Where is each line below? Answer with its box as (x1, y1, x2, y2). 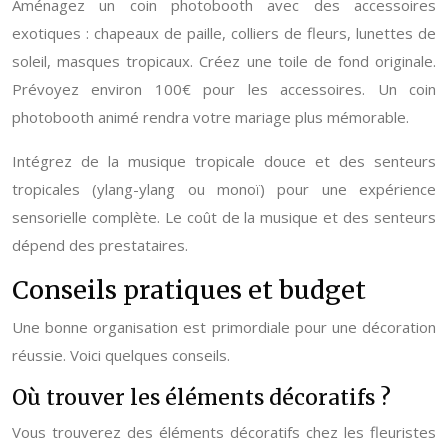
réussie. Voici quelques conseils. (12, 345, 230, 365)
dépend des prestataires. (12, 235, 188, 255)
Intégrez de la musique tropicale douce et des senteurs (12, 151, 436, 171)
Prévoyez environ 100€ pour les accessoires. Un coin (12, 79, 436, 99)
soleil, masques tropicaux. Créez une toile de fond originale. (12, 51, 436, 71)
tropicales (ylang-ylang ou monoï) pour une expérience (12, 179, 436, 199)
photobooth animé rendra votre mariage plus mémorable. (12, 107, 409, 127)
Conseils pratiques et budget (12, 274, 366, 306)
